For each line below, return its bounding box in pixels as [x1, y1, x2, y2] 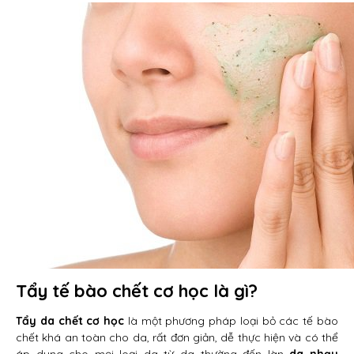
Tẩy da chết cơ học [16, 314, 125, 328]
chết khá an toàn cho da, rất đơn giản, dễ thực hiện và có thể [16, 330, 338, 345]
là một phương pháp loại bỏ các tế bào [124, 314, 339, 328]
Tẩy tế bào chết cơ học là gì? [16, 280, 258, 302]
